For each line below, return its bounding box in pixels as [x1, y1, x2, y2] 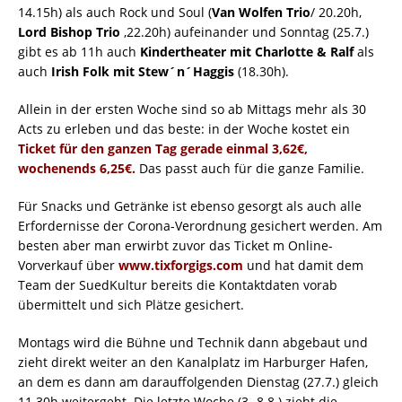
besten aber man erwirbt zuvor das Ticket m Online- [18, 237, 333, 255]
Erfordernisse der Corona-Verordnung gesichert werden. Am [18, 217, 382, 235]
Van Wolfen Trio [212, 4, 310, 22]
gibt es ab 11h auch [18, 43, 140, 61]
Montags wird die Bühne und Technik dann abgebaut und [18, 334, 368, 352]
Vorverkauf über [18, 257, 118, 275]
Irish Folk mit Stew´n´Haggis [51, 63, 234, 81]
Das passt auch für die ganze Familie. [139, 160, 364, 178]
